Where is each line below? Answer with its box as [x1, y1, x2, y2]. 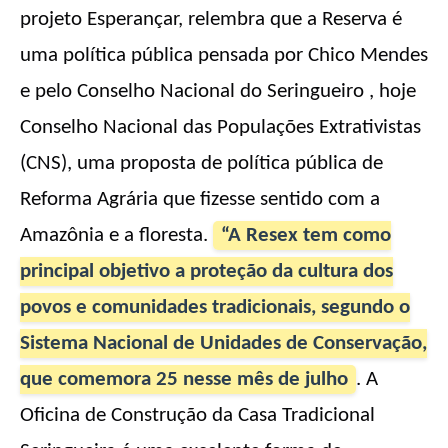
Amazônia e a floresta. [20, 225, 213, 247]
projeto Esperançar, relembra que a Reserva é [20, 9, 402, 31]
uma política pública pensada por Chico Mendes [20, 45, 428, 67]
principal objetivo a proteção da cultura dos [20, 261, 393, 283]
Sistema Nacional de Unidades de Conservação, [20, 333, 427, 355]
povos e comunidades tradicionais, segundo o [20, 297, 410, 319]
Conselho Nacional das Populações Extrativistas [20, 117, 421, 139]
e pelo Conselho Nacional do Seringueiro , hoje [20, 81, 416, 103]
